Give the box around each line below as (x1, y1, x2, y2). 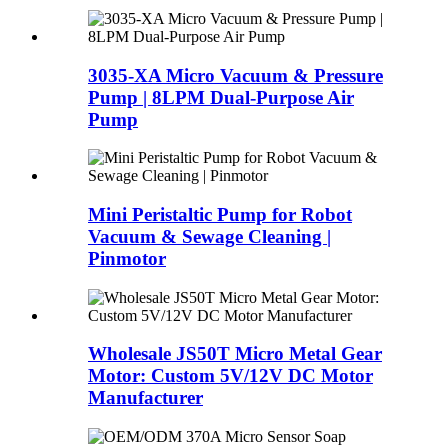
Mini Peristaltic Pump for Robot (88, 203, 352, 225)
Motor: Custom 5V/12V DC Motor (88, 365, 373, 387)
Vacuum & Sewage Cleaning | (88, 225, 331, 247)
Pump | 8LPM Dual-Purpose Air (88, 86, 354, 108)
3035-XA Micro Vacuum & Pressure (88, 64, 383, 86)
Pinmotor (88, 247, 166, 269)
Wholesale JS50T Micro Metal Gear (88, 343, 382, 365)
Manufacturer (88, 387, 203, 409)
